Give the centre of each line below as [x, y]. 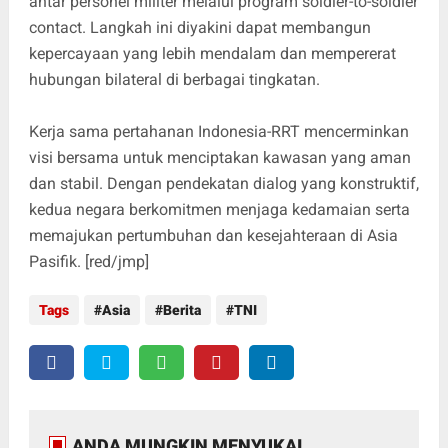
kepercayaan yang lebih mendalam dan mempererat [212, 53]
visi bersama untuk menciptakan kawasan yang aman [219, 157]
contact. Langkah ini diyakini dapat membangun [199, 27]
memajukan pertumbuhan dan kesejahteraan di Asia [213, 235]
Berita [181, 309]
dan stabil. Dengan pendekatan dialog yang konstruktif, [223, 183]
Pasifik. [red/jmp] [88, 261]
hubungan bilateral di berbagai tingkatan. [174, 79]
